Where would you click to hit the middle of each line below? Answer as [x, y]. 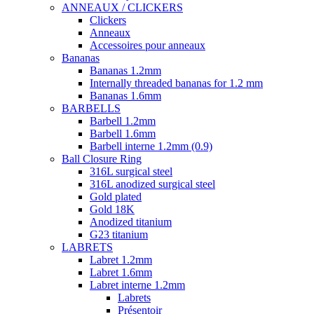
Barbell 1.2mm [123, 121]
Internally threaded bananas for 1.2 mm [176, 83]
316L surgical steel [131, 171]
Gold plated [116, 197]
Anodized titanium [131, 222]
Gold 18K [112, 209]
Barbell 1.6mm [123, 134]
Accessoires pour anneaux [148, 45]
